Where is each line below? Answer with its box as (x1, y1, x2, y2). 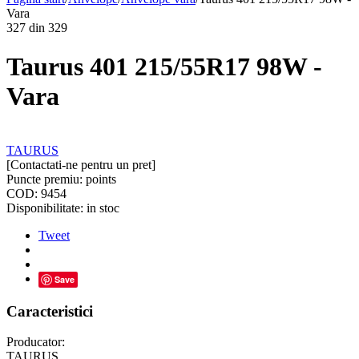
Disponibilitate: (6, 200, 83, 215)
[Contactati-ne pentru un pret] (6, 157, 155, 171)
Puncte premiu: (6, 171, 83, 186)
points (86, 171, 116, 186)
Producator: (6, 335, 65, 349)
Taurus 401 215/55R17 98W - (6, 52, 322, 82)
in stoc (87, 200, 119, 215)
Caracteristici (6, 302, 93, 320)
